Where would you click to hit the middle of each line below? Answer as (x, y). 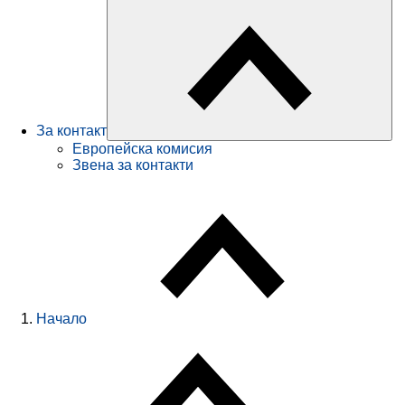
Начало (61, 319)
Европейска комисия (142, 149)
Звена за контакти (133, 165)
